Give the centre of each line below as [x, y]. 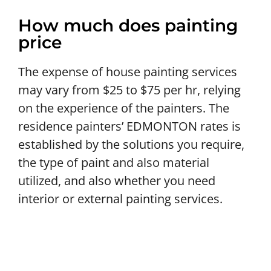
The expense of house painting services [128, 71]
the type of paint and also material [114, 162]
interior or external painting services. [120, 198]
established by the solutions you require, [131, 144]
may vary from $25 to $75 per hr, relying [129, 90]
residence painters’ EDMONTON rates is [129, 126]
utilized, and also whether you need [117, 180]
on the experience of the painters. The [124, 108]
